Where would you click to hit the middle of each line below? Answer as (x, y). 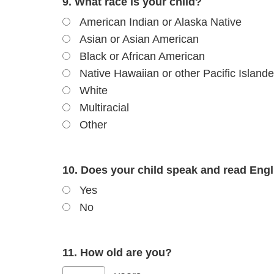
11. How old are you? (117, 252)
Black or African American (142, 56)
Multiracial (104, 107)
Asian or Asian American (139, 39)
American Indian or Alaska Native (161, 22)
